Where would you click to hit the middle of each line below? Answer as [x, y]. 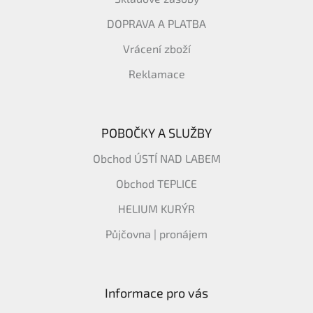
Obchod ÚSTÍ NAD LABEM [156, 158]
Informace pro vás [156, 292]
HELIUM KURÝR [156, 208]
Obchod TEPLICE [156, 183]
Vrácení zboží [156, 48]
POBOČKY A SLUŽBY [156, 132]
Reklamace [156, 73]
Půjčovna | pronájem [156, 233]
